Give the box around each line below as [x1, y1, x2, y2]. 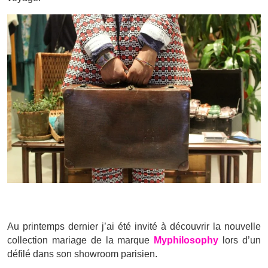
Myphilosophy [154, 235, 219, 246]
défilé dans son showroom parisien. [7, 249, 157, 260]
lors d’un [218, 235, 261, 246]
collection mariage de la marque [7, 235, 154, 246]
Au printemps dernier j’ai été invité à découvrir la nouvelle [7, 221, 261, 232]
